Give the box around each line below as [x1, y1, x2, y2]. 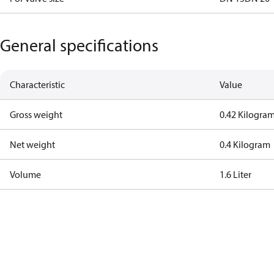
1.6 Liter [220, 168, 252, 180]
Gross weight [10, 108, 62, 120]
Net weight [10, 138, 55, 150]
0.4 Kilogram [220, 138, 271, 150]
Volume [10, 168, 41, 180]
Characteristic [10, 78, 65, 91]
